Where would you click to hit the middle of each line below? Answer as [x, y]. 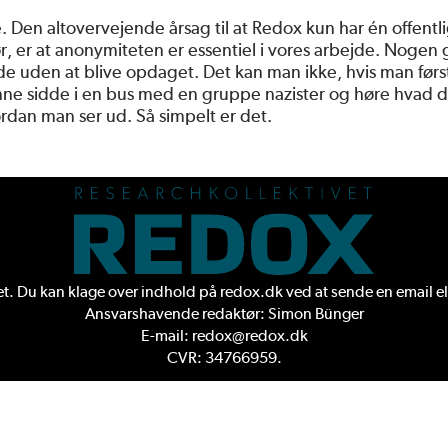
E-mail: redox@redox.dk [224, 336]
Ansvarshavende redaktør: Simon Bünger [224, 314]
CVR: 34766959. [224, 358]
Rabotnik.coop [287, 393]
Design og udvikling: [180, 393]
